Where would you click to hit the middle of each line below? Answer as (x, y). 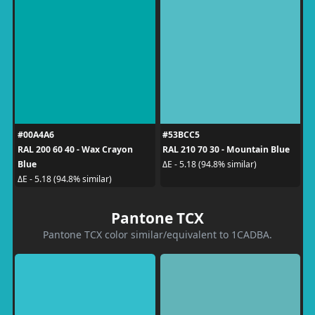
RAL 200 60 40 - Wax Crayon (75, 149)
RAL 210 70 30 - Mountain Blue (226, 149)
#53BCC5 (181, 134)
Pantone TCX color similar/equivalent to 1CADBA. (157, 234)
